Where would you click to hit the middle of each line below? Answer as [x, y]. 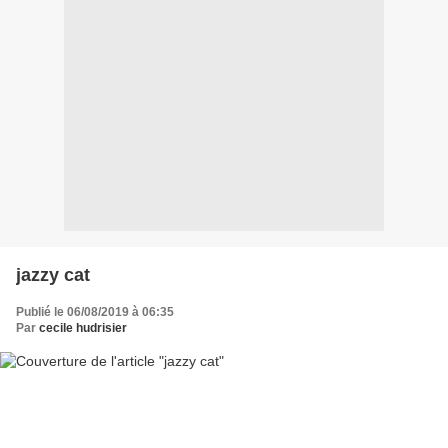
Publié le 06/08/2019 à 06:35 [95, 311]
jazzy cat [53, 274]
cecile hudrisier [83, 327]
